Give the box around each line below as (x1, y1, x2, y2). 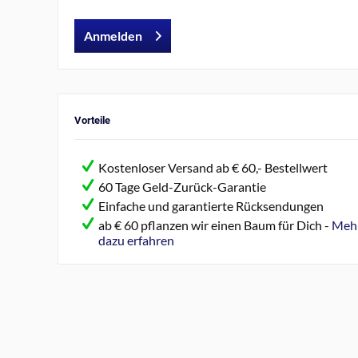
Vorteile (74, 114, 110, 126)
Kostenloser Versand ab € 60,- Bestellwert (98, 160, 328, 175)
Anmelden (84, 28, 142, 43)
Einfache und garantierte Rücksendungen (98, 198, 324, 213)
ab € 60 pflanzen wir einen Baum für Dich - (98, 217, 332, 233)
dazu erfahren (98, 233, 174, 248)
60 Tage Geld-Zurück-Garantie (98, 179, 266, 194)
